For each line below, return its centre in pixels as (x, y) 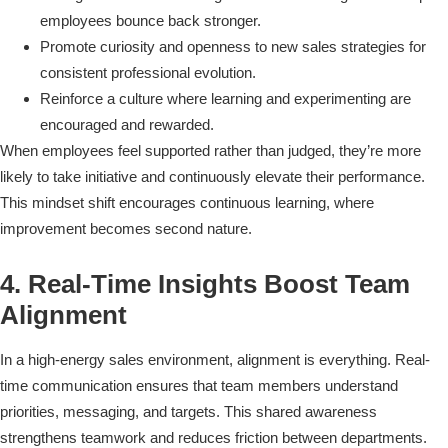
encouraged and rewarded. (127, 125)
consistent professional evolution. (148, 73)
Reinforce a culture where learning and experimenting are (225, 99)
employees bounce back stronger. (150, 21)
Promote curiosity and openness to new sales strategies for (233, 47)
